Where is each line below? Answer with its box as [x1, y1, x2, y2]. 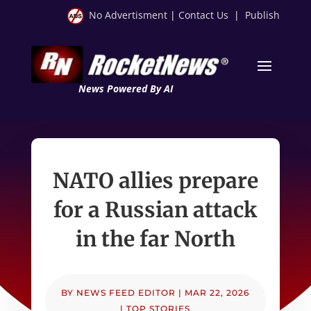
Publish [245, 8, 280, 22]
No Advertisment [89, 8, 168, 22]
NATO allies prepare [52, 167, 258, 194]
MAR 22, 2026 [185, 287, 250, 298]
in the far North [75, 225, 235, 252]
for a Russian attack [53, 196, 258, 223]
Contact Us [178, 8, 229, 22]
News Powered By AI [78, 81, 173, 95]
